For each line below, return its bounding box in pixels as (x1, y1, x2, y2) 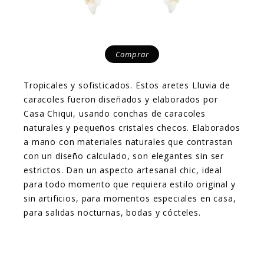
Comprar (115, 49, 149, 60)
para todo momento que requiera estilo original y (24, 179, 236, 190)
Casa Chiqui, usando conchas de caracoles (24, 108, 206, 119)
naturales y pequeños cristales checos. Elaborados (24, 122, 240, 133)
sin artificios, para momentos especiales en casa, (24, 193, 236, 204)
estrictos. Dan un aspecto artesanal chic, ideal (24, 164, 222, 176)
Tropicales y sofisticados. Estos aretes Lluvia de (24, 80, 230, 91)
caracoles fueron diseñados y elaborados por (24, 94, 218, 105)
